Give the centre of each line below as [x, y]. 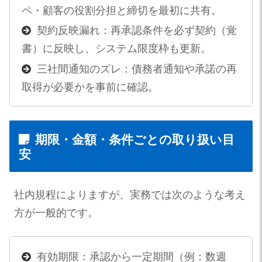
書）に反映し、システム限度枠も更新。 [116, 49]
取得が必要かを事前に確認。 [90, 87]
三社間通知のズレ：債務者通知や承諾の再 [137, 69]
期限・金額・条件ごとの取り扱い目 [135, 140]
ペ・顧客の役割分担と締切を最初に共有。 [121, 10]
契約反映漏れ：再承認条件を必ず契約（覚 [137, 31]
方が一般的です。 [56, 213]
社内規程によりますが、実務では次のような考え [130, 194]
